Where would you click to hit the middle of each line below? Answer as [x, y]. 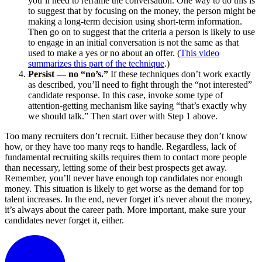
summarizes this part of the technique [96, 64]
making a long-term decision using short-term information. [135, 22]
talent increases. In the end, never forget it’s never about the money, [128, 199]
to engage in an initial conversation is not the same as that [133, 43]
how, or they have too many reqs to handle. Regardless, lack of [120, 147]
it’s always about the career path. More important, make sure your [125, 210]
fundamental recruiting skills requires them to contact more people [126, 157]
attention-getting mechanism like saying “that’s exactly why [137, 106]
